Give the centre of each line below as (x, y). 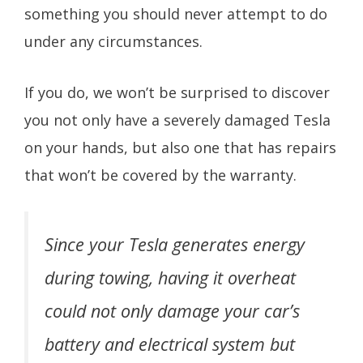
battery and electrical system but (170, 344)
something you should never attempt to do (176, 13)
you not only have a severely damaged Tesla (177, 120)
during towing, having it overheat (170, 278)
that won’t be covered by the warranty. (164, 175)
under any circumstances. (115, 41)
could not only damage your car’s (172, 311)
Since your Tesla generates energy (175, 245)
